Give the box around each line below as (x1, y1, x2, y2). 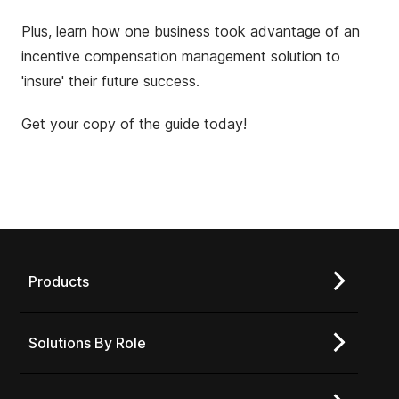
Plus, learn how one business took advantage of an (21, 22, 360, 41)
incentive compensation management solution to (21, 47, 340, 66)
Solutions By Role (28, 334, 146, 353)
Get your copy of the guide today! (21, 115, 247, 134)
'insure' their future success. (21, 72, 199, 91)
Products (28, 273, 89, 291)
